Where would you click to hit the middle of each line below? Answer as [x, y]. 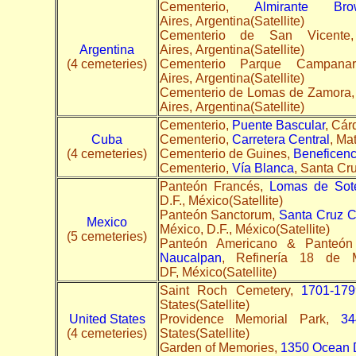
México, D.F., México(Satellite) [244, 229]
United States [107, 319]
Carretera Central [281, 139]
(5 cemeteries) [107, 236]
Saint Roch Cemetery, [230, 290]
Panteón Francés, [214, 186]
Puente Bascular [278, 125]
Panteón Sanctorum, [219, 215]
